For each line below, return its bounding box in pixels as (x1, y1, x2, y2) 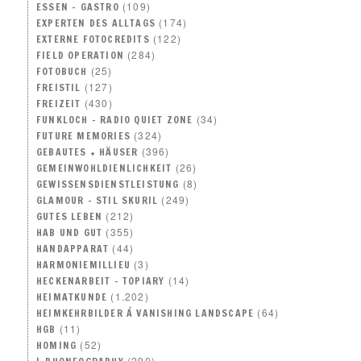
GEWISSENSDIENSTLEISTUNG (36, 176, 180, 191)
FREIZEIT (36, 96, 81, 110)
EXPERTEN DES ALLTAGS (36, 15, 156, 30)
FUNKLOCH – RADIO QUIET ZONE (36, 112, 193, 127)
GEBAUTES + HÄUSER (36, 144, 139, 159)
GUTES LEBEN (36, 209, 103, 223)
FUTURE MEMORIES (36, 128, 131, 143)
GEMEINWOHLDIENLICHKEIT (36, 160, 172, 175)
